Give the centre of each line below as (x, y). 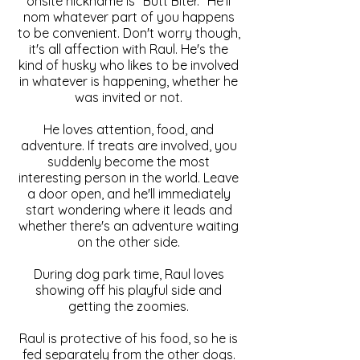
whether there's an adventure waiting (129, 225)
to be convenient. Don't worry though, (129, 33)
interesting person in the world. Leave (129, 177)
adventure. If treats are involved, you (129, 145)
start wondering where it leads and (129, 209)
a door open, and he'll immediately (129, 193)
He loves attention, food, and (129, 129)
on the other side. (129, 241)
